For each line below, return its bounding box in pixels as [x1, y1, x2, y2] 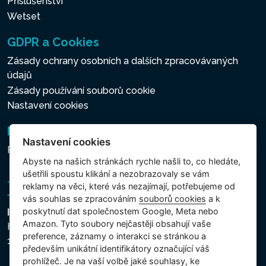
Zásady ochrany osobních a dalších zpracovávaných [7, 55, 238, 67]
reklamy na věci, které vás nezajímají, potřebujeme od [23, 181, 236, 192]
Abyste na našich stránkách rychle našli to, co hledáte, [23, 156, 241, 167]
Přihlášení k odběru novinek [7, 144, 128, 156]
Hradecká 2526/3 [7, 220, 85, 232]
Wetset [7, 10, 40, 22]
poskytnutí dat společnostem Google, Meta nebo [23, 206, 219, 217]
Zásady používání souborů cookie [7, 84, 156, 96]
